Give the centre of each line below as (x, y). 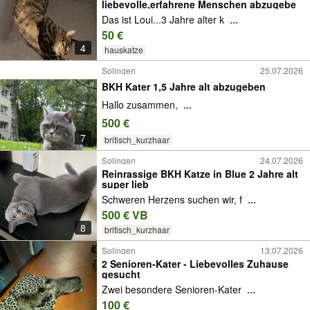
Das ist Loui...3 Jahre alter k (164, 20)
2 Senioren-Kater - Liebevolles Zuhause (195, 264)
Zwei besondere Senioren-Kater (173, 290)
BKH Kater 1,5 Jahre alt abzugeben (184, 86)
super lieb (125, 184)
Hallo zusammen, (141, 105)
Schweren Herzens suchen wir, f (173, 200)
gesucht (121, 274)
